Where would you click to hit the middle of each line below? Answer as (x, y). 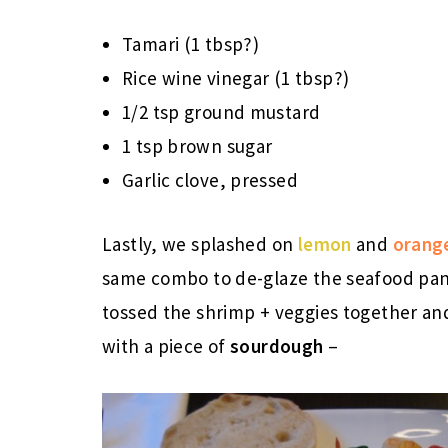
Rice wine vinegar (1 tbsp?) (236, 77)
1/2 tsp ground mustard (221, 111)
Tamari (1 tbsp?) (191, 43)
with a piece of (166, 345)
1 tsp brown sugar (197, 145)
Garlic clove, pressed (210, 179)
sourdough (277, 345)
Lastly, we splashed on (200, 243)
